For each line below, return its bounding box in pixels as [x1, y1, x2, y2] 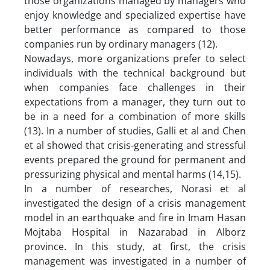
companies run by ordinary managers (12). [24, 37, 220, 51]
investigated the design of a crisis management [24, 196, 246, 210]
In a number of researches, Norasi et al [24, 181, 246, 195]
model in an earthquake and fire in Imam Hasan [24, 210, 246, 224]
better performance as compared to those [24, 22, 246, 36]
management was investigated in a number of [24, 254, 246, 268]
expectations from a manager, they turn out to [24, 95, 246, 108]
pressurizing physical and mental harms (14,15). [24, 167, 243, 181]
